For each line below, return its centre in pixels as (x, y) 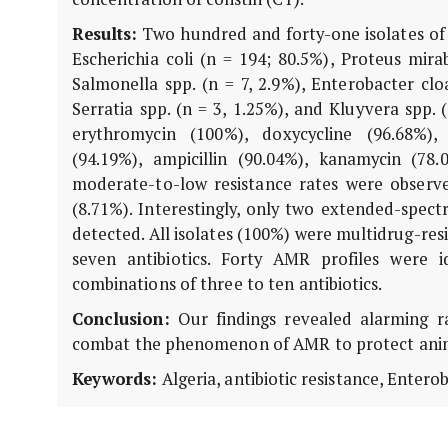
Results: (105, 34)
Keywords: (115, 379)
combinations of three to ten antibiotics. (229, 284)
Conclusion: (121, 319)
